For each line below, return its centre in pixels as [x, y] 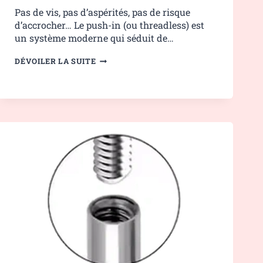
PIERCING [114, 58]
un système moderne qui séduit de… [95, 38]
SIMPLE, [112, 98]
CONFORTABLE [125, 128]
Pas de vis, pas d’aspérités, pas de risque [103, 12]
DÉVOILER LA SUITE [55, 61]
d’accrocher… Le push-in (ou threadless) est [110, 25]
